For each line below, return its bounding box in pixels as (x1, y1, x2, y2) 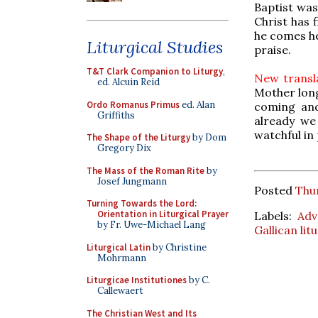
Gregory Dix (97, 142, 151, 154)
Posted (254, 182, 295, 197)
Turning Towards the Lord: (87, 197, 197, 209)
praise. (254, 42, 291, 57)
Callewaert (97, 285, 143, 297)
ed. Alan (180, 98, 215, 111)
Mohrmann (97, 251, 146, 264)
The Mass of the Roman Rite (87, 164, 204, 177)
